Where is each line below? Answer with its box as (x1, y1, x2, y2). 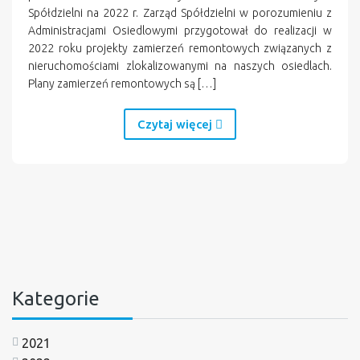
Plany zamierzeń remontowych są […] (28, 76, 216, 90)
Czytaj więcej (137, 117, 215, 131)
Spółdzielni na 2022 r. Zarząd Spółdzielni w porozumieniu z (28, 6, 332, 19)
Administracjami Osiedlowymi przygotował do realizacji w (28, 23, 332, 37)
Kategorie (12, 287, 100, 309)
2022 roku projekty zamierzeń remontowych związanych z (28, 41, 332, 55)
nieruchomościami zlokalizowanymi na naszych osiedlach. (28, 59, 332, 72)
